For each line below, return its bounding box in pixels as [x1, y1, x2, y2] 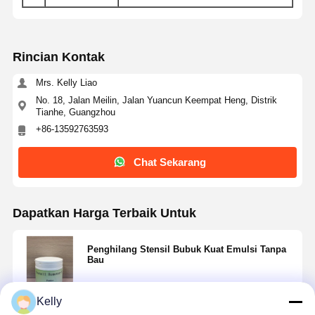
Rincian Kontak [12, 50, 105, 65]
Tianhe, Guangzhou [35, 106, 115, 117]
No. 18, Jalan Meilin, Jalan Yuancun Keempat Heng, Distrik [35, 94, 277, 105]
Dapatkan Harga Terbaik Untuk [12, 205, 196, 220]
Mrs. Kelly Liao [35, 77, 97, 88]
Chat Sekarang [134, 156, 207, 169]
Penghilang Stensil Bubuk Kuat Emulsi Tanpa [86, 243, 286, 255]
